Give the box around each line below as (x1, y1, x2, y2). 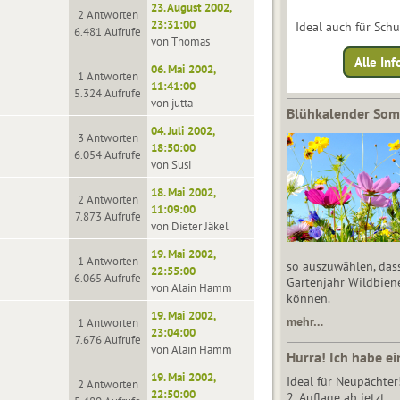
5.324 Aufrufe (74, 86, 142, 101)
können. (286, 290, 330, 307)
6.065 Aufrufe (74, 271, 142, 286)
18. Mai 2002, (151, 185, 216, 200)
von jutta (151, 96, 194, 111)
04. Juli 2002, (151, 123, 215, 138)
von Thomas (151, 34, 211, 49)
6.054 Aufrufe (74, 147, 142, 162)
